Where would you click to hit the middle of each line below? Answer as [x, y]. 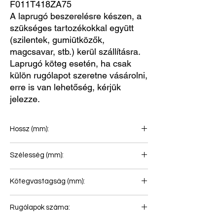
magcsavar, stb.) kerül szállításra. [75, 52]
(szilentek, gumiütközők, [57, 40]
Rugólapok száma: [40, 208]
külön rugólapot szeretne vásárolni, [79, 75]
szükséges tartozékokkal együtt [72, 28]
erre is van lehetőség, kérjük [65, 87]
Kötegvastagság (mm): [47, 182]
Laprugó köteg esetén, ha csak [71, 64]
